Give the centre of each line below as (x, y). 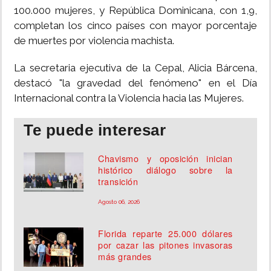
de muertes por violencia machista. (94, 41)
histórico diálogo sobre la (165, 170)
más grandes (125, 256)
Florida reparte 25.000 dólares (165, 233)
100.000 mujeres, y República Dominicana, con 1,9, (135, 11)
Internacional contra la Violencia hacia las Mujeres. (129, 98)
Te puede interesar (95, 130)
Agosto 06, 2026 (119, 202)
